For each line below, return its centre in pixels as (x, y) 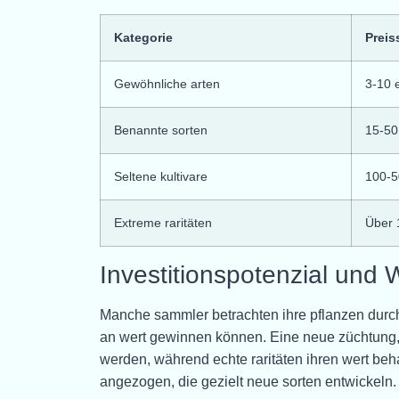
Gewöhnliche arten (167, 83)
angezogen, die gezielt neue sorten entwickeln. (248, 381)
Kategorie (143, 37)
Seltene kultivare (161, 176)
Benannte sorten (161, 130)
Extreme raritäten (163, 222)
